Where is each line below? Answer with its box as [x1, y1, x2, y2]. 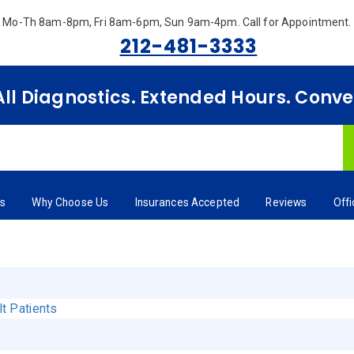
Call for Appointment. [242, 16, 352, 28]
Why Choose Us [32, 196, 109, 209]
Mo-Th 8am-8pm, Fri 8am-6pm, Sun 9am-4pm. [2, 16, 243, 28]
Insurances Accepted [134, 196, 240, 209]
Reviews [265, 196, 307, 209]
